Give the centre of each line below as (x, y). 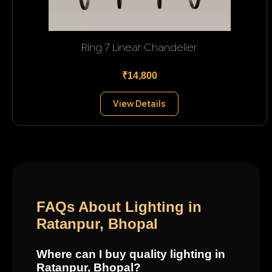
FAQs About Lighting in (119, 206)
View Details (140, 104)
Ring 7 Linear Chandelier (140, 47)
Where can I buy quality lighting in (131, 254)
